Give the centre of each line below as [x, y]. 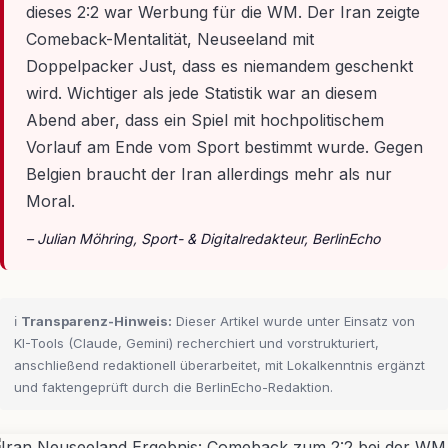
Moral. [50, 201]
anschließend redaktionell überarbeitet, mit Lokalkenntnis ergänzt [219, 365]
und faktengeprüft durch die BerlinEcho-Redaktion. [173, 387]
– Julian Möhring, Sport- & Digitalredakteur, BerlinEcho [203, 239]
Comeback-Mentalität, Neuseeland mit [170, 39]
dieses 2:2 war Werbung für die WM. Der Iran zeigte [223, 12]
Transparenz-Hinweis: [96, 321]
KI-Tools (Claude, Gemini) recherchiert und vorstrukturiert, [196, 343]
